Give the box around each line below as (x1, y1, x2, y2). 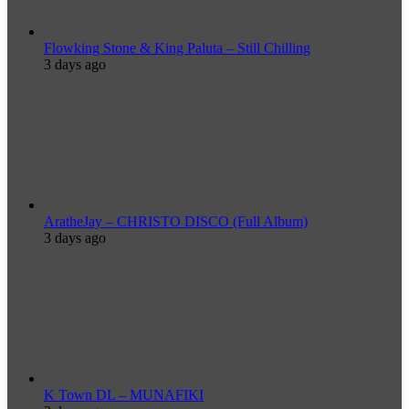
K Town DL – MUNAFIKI (44, 387, 204, 404)
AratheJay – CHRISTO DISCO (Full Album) (44, 214, 308, 230)
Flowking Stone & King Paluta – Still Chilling (44, 40, 310, 57)
